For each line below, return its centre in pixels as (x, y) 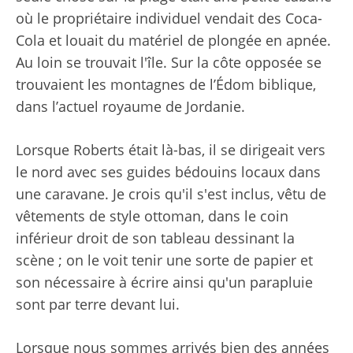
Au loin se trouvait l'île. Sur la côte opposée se (169, 62)
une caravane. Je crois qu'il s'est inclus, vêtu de (171, 193)
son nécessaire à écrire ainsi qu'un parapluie (164, 282)
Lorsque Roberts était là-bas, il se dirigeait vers (171, 149)
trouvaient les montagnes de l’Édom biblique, (166, 84)
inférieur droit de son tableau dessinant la (155, 238)
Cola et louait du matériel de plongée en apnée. (173, 40)
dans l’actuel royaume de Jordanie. (130, 106)
